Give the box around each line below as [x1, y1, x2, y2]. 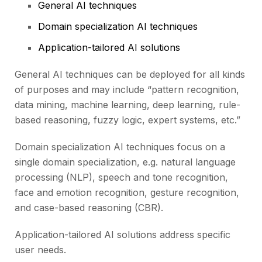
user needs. [15, 244, 66, 256]
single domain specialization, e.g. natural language [15, 156, 236, 168]
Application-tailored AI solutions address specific [15, 229, 230, 241]
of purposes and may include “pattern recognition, [15, 84, 239, 96]
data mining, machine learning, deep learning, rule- [15, 99, 240, 111]
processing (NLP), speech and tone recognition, [15, 171, 228, 184]
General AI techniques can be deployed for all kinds [15, 68, 245, 81]
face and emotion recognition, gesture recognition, [15, 187, 239, 199]
